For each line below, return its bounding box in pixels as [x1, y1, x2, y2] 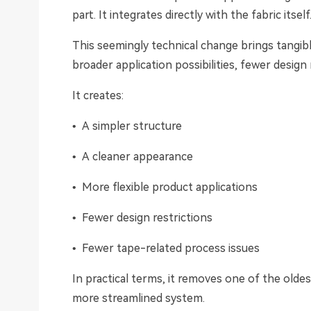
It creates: [72, 89, 124, 103]
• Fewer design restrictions [72, 211, 212, 225]
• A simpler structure [72, 119, 182, 133]
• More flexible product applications [72, 180, 258, 194]
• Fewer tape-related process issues [72, 242, 260, 255]
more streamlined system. [72, 292, 205, 305]
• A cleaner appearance [72, 150, 193, 164]
